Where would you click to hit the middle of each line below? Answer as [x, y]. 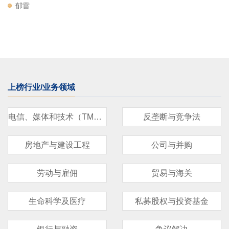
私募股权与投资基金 [172, 201]
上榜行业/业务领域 [41, 87]
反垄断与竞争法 [172, 117]
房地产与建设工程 [57, 145]
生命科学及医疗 [57, 201]
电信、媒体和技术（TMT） [98, 117]
